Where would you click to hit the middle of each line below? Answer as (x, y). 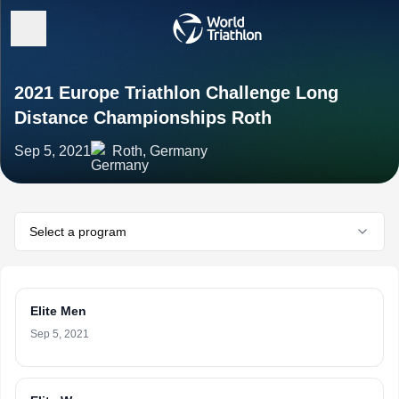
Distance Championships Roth (143, 118)
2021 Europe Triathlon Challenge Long (176, 93)
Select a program (78, 232)
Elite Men (58, 311)
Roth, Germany (160, 151)
